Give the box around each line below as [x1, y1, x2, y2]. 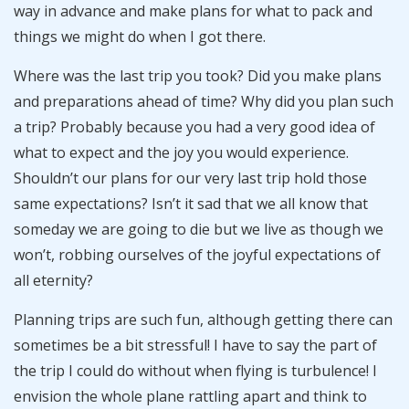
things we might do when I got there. [14, 26, 266, 47]
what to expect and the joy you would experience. [14, 142, 349, 163]
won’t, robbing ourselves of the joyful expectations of [14, 245, 381, 265]
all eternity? [14, 270, 93, 290]
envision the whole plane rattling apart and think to [14, 386, 367, 406]
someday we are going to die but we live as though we [14, 219, 383, 239]
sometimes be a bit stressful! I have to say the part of [14, 335, 377, 355]
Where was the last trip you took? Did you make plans [14, 66, 382, 86]
